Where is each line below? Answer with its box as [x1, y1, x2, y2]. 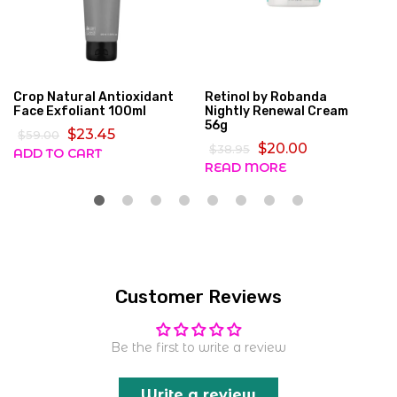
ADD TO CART [13, 144, 102, 161]
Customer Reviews [115, 284, 282, 307]
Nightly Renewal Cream [205, 103, 348, 119]
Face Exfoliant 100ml [13, 103, 146, 119]
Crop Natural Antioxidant [13, 89, 174, 105]
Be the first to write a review [111, 339, 286, 355]
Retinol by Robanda [205, 89, 327, 105]
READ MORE [205, 159, 286, 175]
